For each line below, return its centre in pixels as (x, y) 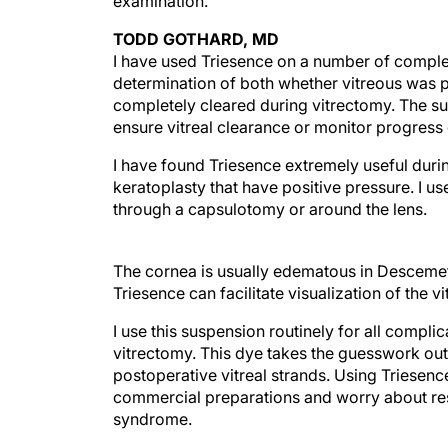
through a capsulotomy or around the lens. (270, 209)
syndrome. (152, 399)
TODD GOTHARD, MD (196, 39)
